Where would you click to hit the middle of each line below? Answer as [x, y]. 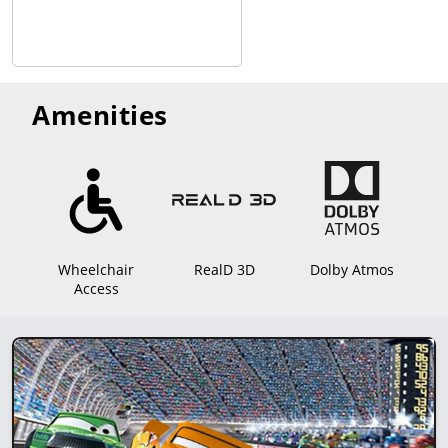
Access [96, 289]
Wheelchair [96, 270]
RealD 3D [224, 270]
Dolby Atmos [352, 270]
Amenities [100, 115]
